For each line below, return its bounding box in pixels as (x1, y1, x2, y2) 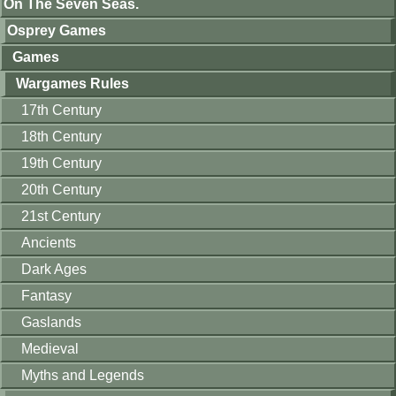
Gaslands (21, 315, 81, 330)
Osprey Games (7, 23, 106, 38)
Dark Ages (21, 262, 87, 277)
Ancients (21, 235, 76, 250)
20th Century (21, 182, 102, 197)
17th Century (21, 103, 102, 118)
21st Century (21, 209, 101, 224)
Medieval (21, 341, 79, 356)
